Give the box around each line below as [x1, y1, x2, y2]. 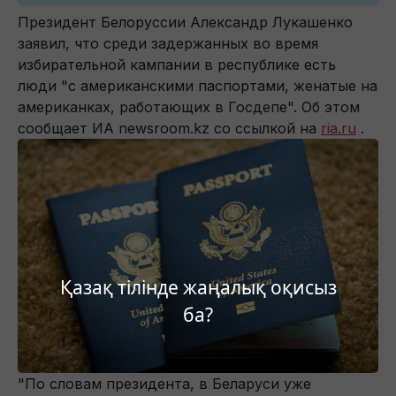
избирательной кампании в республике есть [18, 56, 336, 74]
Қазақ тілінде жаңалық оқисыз [59, 274, 337, 300]
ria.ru [321, 119, 356, 138]
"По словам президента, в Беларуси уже [18, 375, 311, 393]
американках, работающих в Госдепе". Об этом [18, 98, 360, 117]
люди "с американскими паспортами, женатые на [18, 77, 377, 95]
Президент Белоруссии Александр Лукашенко [18, 13, 353, 32]
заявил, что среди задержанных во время [18, 34, 318, 53]
